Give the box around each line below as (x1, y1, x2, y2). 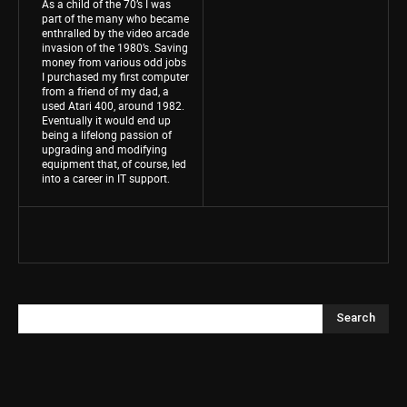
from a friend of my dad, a (42, 83, 169, 98)
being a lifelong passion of (42, 126, 172, 142)
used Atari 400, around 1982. (42, 97, 184, 113)
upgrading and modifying (42, 141, 167, 156)
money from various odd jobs (42, 54, 186, 69)
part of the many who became (42, 10, 189, 25)
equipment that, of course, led (42, 155, 186, 171)
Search (336, 311, 375, 325)
